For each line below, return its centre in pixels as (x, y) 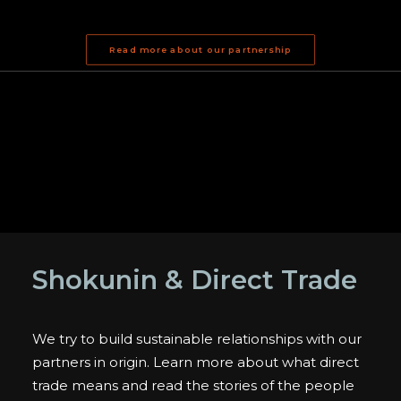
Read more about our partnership (200, 50)
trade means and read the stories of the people (193, 385)
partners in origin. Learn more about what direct (196, 362)
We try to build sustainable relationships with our (197, 339)
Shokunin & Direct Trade (195, 280)
